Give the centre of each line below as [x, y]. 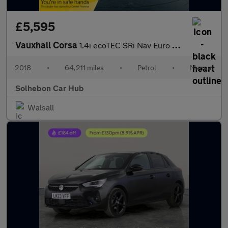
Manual [202, 67]
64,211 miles [84, 67]
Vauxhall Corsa [47, 45]
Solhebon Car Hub [50, 88]
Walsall [41, 107]
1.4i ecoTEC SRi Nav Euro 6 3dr [126, 45]
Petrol [147, 67]
